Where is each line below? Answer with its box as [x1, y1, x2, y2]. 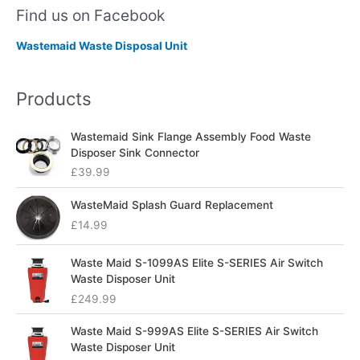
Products [16, 88, 92, 110]
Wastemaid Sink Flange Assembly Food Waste [71, 129, 312, 143]
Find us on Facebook [16, 5, 165, 25]
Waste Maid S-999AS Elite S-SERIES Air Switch [71, 325, 319, 338]
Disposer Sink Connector [71, 145, 200, 159]
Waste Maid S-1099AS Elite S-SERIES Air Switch [71, 256, 324, 270]
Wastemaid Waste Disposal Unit [16, 39, 187, 52]
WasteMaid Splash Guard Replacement [71, 198, 274, 212]
